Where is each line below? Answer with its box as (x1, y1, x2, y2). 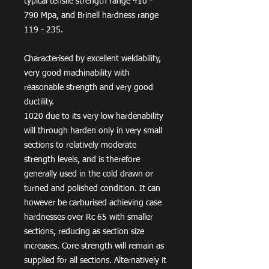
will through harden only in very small (24, 126, 162, 135)
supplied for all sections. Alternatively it (24, 256, 166, 265)
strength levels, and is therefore (24, 155, 140, 164)
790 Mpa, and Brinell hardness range (24, 11, 159, 20)
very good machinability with (24, 68, 130, 77)
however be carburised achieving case (24, 198, 162, 207)
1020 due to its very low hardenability (24, 112, 163, 121)
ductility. (24, 97, 54, 106)
